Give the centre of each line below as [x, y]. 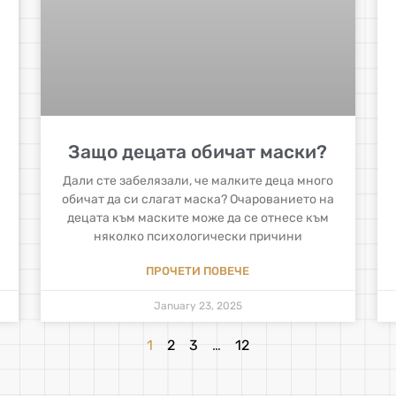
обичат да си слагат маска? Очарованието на [198, 199]
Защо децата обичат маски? [198, 151]
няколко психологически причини [198, 236]
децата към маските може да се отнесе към [198, 217]
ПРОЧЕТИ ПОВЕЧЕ [198, 270]
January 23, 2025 [198, 305]
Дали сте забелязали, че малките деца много [198, 180]
